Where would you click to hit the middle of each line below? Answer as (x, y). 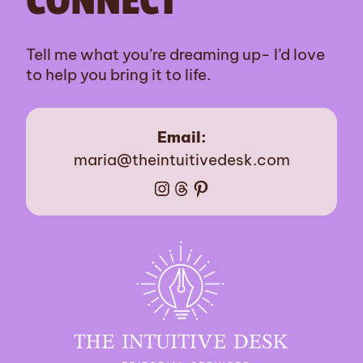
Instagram (160, 188)
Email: (181, 137)
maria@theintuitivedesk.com (181, 159)
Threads (176, 188)
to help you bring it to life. (118, 74)
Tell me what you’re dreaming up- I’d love (175, 54)
